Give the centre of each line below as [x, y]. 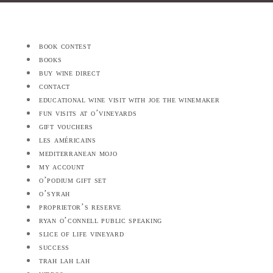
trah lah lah [65, 260]
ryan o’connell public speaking [101, 220]
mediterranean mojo [78, 153]
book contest [65, 46]
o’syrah [55, 193]
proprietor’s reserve [80, 207]
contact [55, 86]
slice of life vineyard [82, 233]
